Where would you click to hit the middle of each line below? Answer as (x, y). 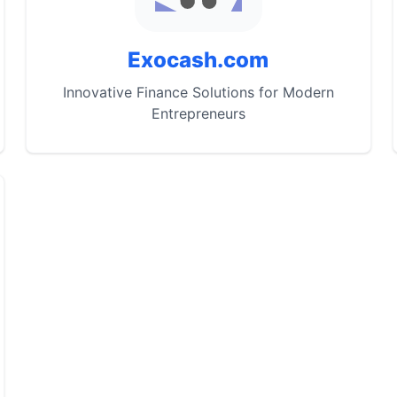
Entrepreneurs (198, 113)
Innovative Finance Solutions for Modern (198, 92)
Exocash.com (198, 60)
